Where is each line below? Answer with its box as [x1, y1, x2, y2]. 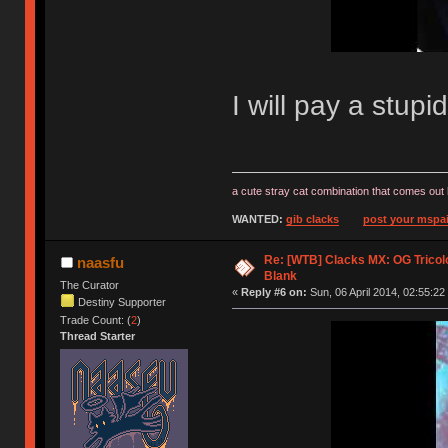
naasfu [76, 254, 124, 272]
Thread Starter [60, 330, 136, 343]
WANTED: [231, 213, 286, 226]
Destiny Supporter [78, 295, 167, 308]
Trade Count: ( [60, 314, 132, 327]
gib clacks [285, 213, 339, 226]
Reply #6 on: [240, 286, 307, 299]
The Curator [60, 279, 120, 292]
